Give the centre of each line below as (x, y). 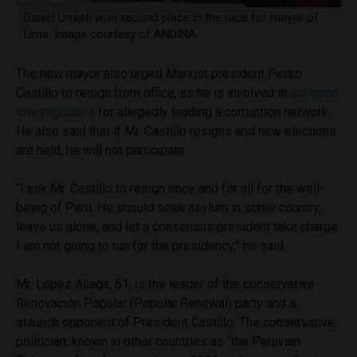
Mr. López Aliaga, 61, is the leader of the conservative (165, 284)
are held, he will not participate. (102, 151)
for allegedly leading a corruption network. (213, 112)
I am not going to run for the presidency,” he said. (151, 246)
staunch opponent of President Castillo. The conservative (175, 323)
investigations (55, 112)
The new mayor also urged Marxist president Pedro (159, 74)
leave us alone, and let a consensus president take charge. (178, 227)
